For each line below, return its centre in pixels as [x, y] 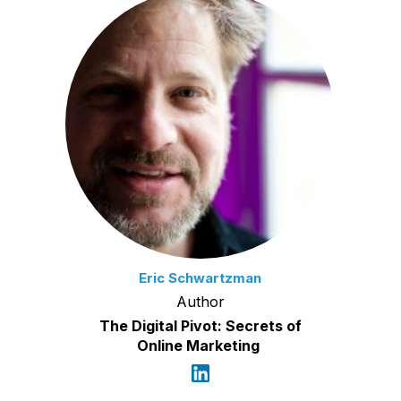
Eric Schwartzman [200, 277]
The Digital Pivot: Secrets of [200, 325]
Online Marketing [200, 345]
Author [200, 301]
